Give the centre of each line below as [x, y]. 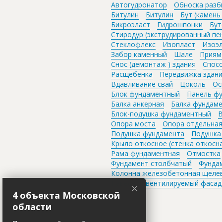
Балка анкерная [138, 104]
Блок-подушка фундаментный [161, 113]
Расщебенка [132, 74]
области [32, 206]
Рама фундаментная [145, 153]
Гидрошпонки [180, 24]
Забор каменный [139, 54]
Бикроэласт [131, 24]
